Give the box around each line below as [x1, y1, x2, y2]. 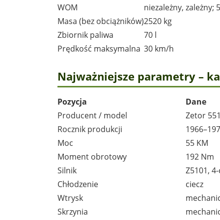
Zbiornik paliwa [57, 29, 113, 40]
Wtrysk [57, 192, 83, 203]
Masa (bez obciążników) [57, 15, 144, 27]
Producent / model [57, 110, 127, 121]
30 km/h [144, 43, 174, 54]
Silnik [57, 165, 77, 176]
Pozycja [57, 96, 87, 107]
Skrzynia [57, 206, 88, 217]
